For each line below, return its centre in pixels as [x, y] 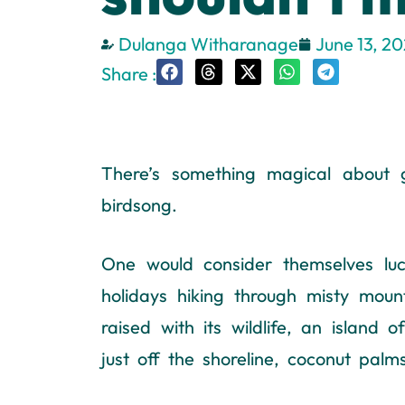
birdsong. [139, 205]
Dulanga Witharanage [208, 44]
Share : [129, 74]
